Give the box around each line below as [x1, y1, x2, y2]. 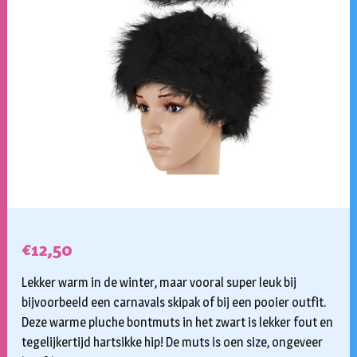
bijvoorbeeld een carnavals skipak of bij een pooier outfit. [21, 295, 326, 311]
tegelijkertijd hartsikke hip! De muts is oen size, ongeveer [21, 335, 323, 351]
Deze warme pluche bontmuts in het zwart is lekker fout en [21, 315, 333, 331]
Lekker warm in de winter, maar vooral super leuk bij [21, 275, 296, 291]
